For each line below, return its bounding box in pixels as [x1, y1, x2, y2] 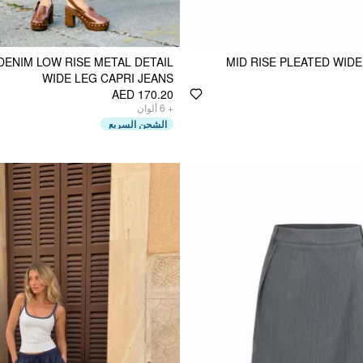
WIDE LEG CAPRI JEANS [42, 69, 173, 86]
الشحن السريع [109, 116, 167, 131]
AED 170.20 [112, 85, 173, 102]
